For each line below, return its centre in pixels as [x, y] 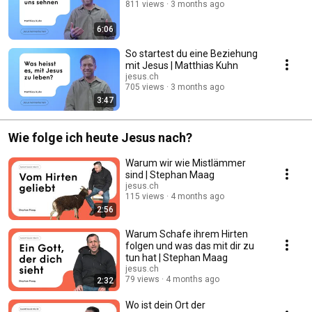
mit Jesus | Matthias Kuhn [182, 65]
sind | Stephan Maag [170, 174]
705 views [145, 87]
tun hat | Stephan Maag [177, 257]
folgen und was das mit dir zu [190, 245]
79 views [142, 279]
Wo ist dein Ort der [165, 305]
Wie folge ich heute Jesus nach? [100, 137]
